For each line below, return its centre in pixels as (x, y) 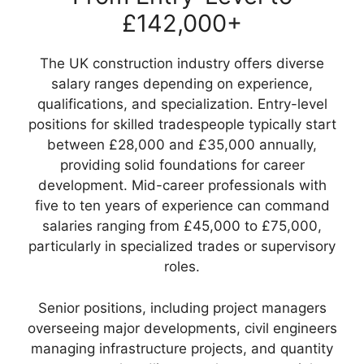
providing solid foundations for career (182, 165)
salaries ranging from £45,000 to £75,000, (182, 226)
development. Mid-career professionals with (182, 186)
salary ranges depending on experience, (182, 84)
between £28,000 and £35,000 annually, (182, 145)
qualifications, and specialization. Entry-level (182, 104)
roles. (182, 267)
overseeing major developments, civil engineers (182, 328)
